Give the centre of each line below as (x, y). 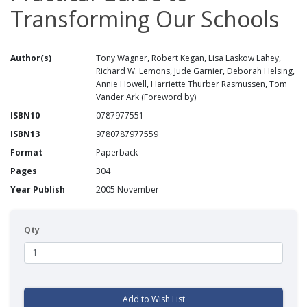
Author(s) (31, 58)
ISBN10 (25, 115)
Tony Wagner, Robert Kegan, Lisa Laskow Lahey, (188, 58)
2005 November (127, 189)
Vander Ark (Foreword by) (146, 97)
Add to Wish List (153, 299)
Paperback (117, 152)
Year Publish (38, 189)
